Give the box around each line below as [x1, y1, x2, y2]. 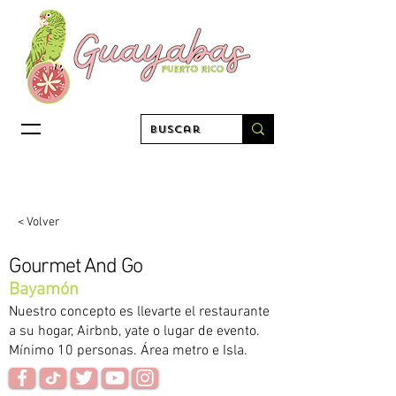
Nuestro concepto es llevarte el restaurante [9, 303, 270, 321]
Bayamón [9, 279, 79, 301]
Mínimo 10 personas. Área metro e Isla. [9, 342, 247, 360]
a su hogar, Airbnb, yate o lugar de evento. [9, 323, 260, 340]
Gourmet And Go [9, 255, 143, 279]
